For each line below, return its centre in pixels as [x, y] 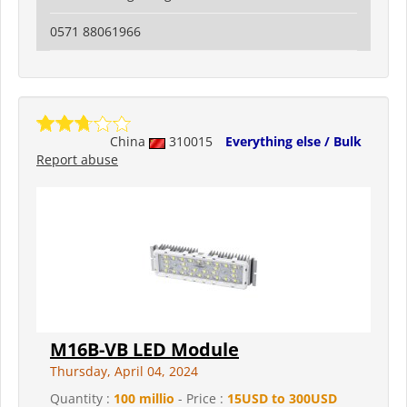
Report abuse [77, 160]
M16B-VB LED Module [144, 350]
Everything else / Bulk [293, 142]
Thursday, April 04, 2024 [124, 372]
